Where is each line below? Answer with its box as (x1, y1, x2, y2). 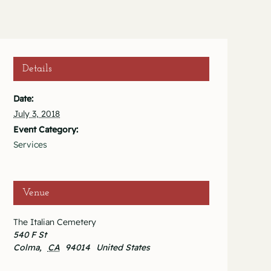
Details (22, 64, 52, 74)
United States (96, 242, 150, 253)
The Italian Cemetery (13, 217, 96, 228)
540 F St (13, 229, 47, 241)
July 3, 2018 (13, 108, 60, 120)
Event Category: (13, 124, 78, 135)
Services (13, 139, 47, 151)
